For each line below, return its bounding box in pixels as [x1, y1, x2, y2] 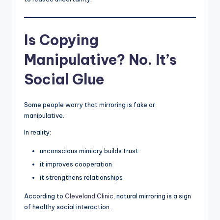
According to [24, 192, 65, 200]
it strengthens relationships [40, 173, 123, 182]
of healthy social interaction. [24, 203, 111, 211]
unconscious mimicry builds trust [40, 147, 138, 155]
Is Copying [24, 31, 99, 50]
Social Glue [24, 70, 104, 89]
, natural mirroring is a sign [113, 192, 191, 200]
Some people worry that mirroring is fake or [24, 101, 155, 109]
